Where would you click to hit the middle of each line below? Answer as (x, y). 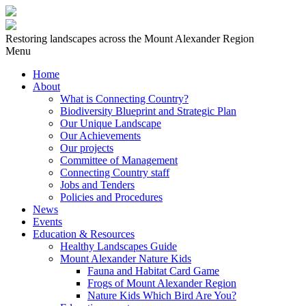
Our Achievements (100, 136)
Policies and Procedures (111, 197)
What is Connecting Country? (124, 99)
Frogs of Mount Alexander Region (162, 283)
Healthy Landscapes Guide (119, 246)
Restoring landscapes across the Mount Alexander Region (130, 39)
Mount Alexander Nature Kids (126, 259)
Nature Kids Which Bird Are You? (162, 295)
